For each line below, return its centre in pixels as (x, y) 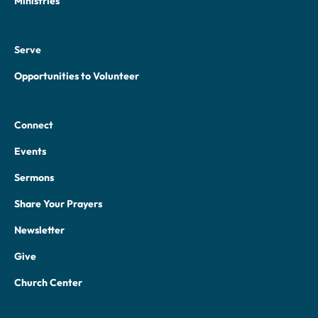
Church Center (48, 283)
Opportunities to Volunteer (77, 76)
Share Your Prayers (58, 204)
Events (30, 151)
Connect (34, 125)
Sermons (34, 177)
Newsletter (39, 230)
